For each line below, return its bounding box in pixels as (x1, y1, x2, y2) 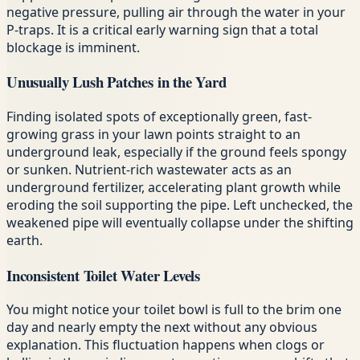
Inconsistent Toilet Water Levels (6, 264, 201, 286)
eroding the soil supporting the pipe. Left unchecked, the (6, 195, 353, 214)
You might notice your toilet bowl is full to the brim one (6, 301, 342, 319)
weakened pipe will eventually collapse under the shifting (6, 213, 354, 231)
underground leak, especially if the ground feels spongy (6, 142, 346, 161)
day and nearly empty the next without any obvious (6, 318, 317, 337)
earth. (6, 231, 43, 249)
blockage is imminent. (6, 38, 140, 56)
